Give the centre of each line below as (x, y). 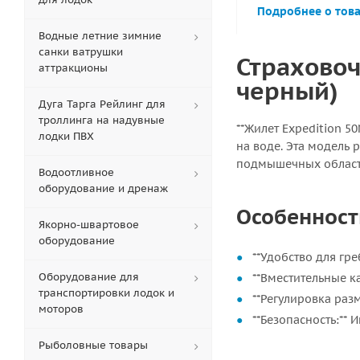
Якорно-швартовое (89, 225)
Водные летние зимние (100, 36)
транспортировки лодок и (106, 293)
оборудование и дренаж (103, 188)
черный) (287, 91)
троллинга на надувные (102, 120)
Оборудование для (89, 277)
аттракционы (73, 68)
